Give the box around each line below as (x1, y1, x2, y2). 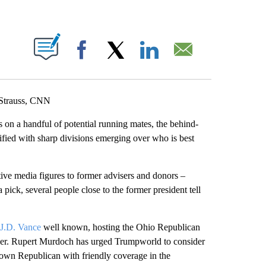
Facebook (98, 57, 131, 66)
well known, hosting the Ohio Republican (40, 222, 200, 232)
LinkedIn (166, 57, 194, 66)
